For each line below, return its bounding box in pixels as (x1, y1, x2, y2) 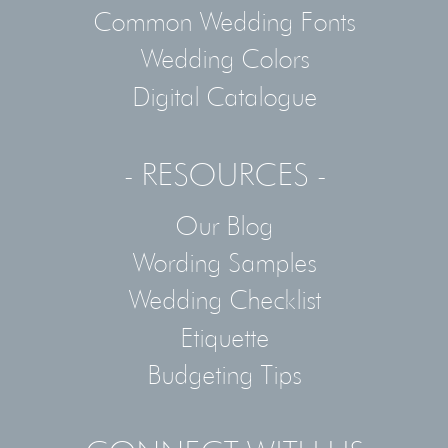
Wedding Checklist (127, 283, 321, 316)
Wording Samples (132, 245, 316, 278)
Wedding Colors (139, 42, 309, 75)
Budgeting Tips (147, 358, 301, 391)
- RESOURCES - (122, 154, 326, 194)
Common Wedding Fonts (93, 4, 355, 37)
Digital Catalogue (131, 79, 317, 112)
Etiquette (179, 320, 269, 353)
